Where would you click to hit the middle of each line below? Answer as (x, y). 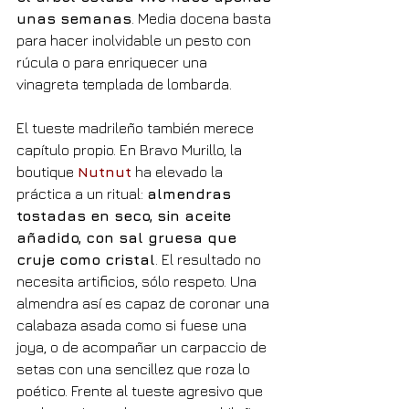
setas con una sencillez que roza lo (135, 368)
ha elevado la (179, 171)
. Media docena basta (203, 18)
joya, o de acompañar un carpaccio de (143, 346)
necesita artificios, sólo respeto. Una (138, 281)
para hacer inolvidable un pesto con (136, 40)
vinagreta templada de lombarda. (124, 84)
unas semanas (74, 18)
